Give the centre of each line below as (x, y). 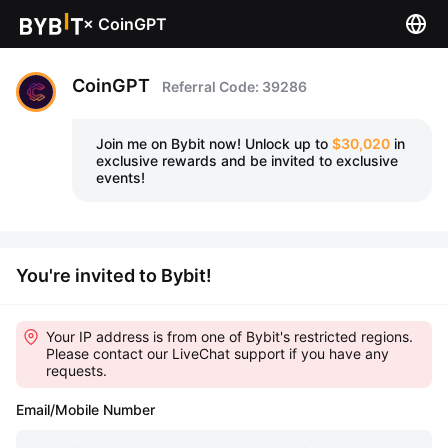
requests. (76, 370)
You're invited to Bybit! (114, 275)
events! (120, 177)
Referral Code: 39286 (234, 86)
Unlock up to (288, 143)
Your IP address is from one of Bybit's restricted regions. (229, 336)
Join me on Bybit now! (168, 143)
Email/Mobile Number (85, 409)
